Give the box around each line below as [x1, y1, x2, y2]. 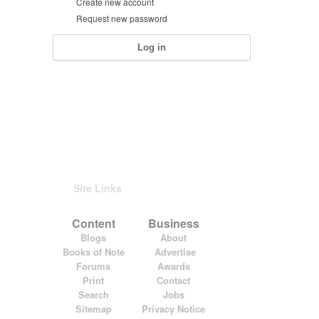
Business [147, 215, 199, 231]
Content [71, 215, 115, 231]
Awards [157, 259, 190, 273]
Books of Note [62, 245, 125, 258]
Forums [76, 259, 110, 273]
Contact [157, 273, 190, 287]
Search [78, 288, 109, 301]
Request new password [76, 12, 167, 24]
